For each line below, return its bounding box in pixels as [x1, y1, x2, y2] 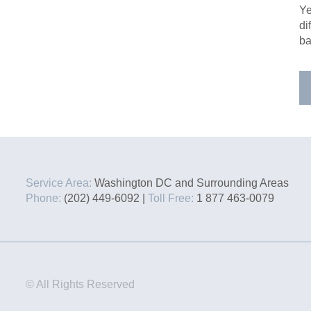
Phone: [25, 192, 61, 205]
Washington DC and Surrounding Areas [91, 177, 289, 190]
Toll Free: [147, 192, 194, 205]
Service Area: [25, 177, 92, 190]
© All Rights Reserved [25, 278, 135, 290]
